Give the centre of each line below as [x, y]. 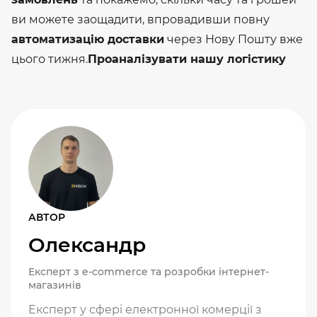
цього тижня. [50, 59]
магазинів [55, 286]
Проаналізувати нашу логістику [187, 59]
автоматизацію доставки [88, 39]
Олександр [87, 245]
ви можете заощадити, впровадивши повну [140, 19]
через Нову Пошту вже [234, 39]
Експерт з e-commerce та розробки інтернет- [149, 272]
